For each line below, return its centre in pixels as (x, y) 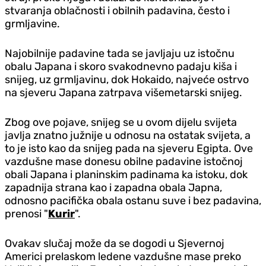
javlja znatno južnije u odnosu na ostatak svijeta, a (128, 135)
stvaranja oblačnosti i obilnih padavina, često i (117, 10)
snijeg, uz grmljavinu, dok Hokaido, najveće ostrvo (127, 79)
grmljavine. (32, 23)
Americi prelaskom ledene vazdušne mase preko (123, 256)
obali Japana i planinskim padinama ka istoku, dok (126, 174)
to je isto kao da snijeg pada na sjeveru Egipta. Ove (129, 148)
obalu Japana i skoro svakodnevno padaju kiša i (121, 66)
